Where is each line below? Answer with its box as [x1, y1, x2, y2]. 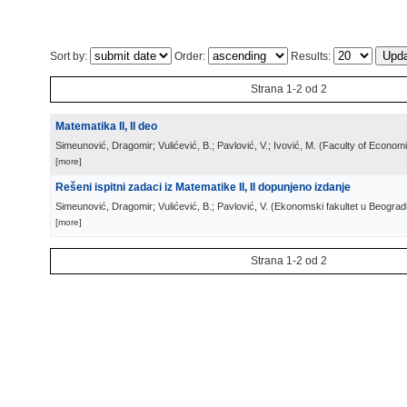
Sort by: [50, 50, 90, 63]
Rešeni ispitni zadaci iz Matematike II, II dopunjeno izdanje [55, 181, 351, 194]
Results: [288, 50, 333, 63]
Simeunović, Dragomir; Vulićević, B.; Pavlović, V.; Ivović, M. [55, 140, 316, 151]
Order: [172, 50, 208, 63]
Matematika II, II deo [55, 120, 157, 133]
